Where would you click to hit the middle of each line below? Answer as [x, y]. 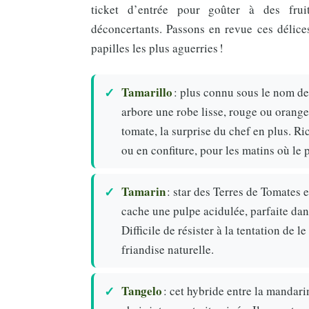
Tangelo [142, 290]
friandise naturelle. [168, 249]
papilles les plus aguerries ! [157, 48]
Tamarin [143, 191]
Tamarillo [147, 92]
